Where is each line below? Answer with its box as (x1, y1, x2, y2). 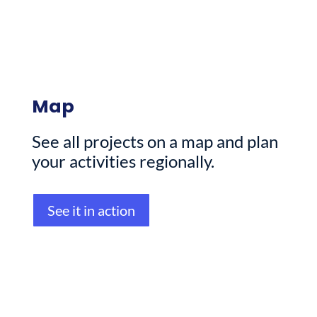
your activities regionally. (31, 150, 214, 171)
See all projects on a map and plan (31, 130, 278, 151)
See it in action (47, 201, 135, 219)
